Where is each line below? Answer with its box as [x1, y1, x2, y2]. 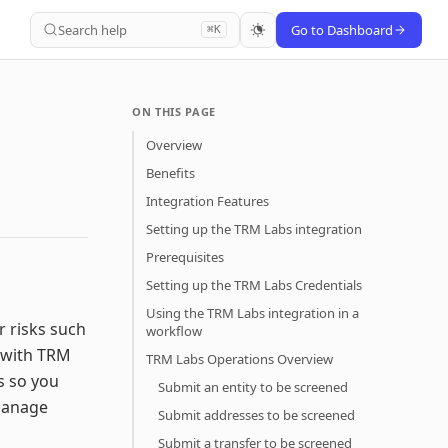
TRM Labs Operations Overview [146, 350, 333, 368]
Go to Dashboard [291, 20, 393, 39]
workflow [146, 322, 202, 340]
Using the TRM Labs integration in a [146, 304, 359, 322]
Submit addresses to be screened [158, 406, 355, 424]
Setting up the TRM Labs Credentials [146, 276, 362, 294]
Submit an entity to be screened [158, 378, 348, 396]
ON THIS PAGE [132, 104, 216, 119]
